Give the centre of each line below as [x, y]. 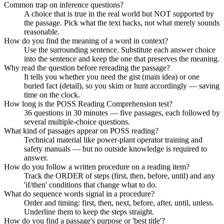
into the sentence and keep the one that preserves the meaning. [122, 58]
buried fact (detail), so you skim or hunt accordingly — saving [122, 85]
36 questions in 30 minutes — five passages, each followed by [122, 112]
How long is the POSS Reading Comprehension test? [88, 103]
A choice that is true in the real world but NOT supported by [119, 13]
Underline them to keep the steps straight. [89, 211]
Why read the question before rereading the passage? [87, 67]
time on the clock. [52, 94]
